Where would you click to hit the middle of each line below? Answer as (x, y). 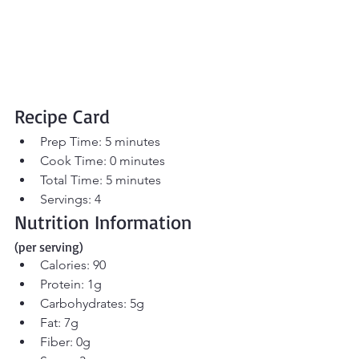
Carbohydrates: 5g (92, 304)
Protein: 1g (71, 284)
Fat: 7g (59, 323)
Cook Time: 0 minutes (103, 161)
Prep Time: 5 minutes (100, 142)
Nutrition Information (106, 222)
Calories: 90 (73, 265)
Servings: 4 (71, 200)
